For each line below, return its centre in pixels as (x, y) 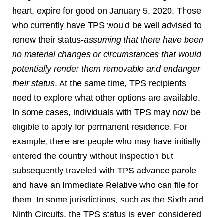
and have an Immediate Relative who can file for (105, 185)
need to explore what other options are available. (106, 98)
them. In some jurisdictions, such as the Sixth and (108, 200)
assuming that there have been (144, 40)
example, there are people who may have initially (106, 141)
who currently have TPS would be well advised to (107, 25)
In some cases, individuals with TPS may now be (106, 112)
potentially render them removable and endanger (106, 69)
